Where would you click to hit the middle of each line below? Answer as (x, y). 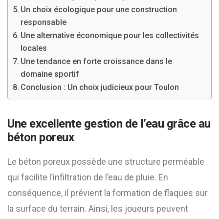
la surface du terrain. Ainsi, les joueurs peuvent (98, 208)
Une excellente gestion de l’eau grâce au (109, 124)
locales (34, 48)
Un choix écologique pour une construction (99, 10)
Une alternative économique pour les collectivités (110, 35)
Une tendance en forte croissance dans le (97, 61)
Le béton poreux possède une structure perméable (106, 162)
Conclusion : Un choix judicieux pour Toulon (100, 87)
